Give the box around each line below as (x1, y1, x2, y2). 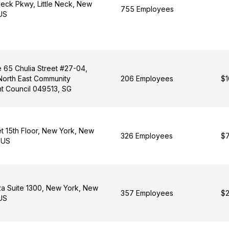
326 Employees (120, 131, 173, 140)
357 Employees (120, 189, 173, 197)
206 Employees (120, 74, 173, 83)
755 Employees (120, 5, 174, 13)
